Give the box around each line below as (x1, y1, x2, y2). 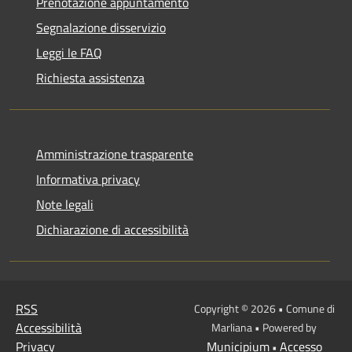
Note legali (36, 194, 93, 214)
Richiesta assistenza (36, 68, 145, 87)
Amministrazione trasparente (36, 144, 193, 163)
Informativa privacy (36, 169, 140, 189)
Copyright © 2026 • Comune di (193, 299, 335, 317)
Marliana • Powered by (211, 318, 317, 335)
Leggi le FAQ (36, 42, 102, 62)
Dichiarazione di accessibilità (36, 219, 189, 239)
